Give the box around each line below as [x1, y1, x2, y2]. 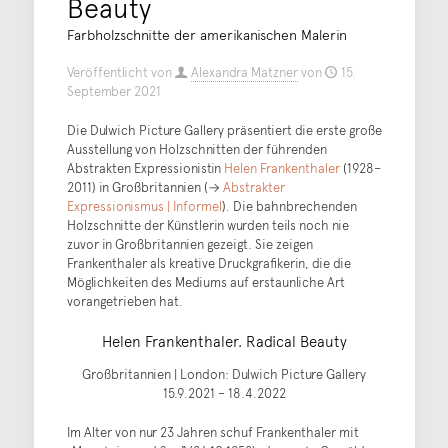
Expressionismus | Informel [66, 197, 222, 215]
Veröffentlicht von [66, 63, 172, 81]
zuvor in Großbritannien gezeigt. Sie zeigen [66, 235, 313, 253]
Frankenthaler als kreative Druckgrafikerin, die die [66, 254, 351, 272]
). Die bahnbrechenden [221, 197, 357, 215]
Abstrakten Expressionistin [66, 159, 224, 177]
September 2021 [66, 82, 161, 100]
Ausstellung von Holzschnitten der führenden [66, 140, 327, 158]
